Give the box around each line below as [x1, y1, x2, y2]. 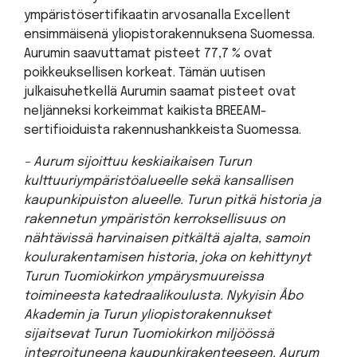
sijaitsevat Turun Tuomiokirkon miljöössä [24, 327, 274, 341]
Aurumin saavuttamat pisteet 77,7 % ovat [24, 46, 273, 61]
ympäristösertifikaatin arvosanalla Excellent [24, 8, 291, 22]
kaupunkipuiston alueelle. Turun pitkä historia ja [24, 193, 321, 207]
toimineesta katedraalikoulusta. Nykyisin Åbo [24, 288, 303, 303]
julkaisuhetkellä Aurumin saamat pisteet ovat [24, 84, 296, 99]
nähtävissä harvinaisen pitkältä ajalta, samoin [24, 231, 310, 245]
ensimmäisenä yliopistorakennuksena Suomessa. [24, 27, 315, 41]
